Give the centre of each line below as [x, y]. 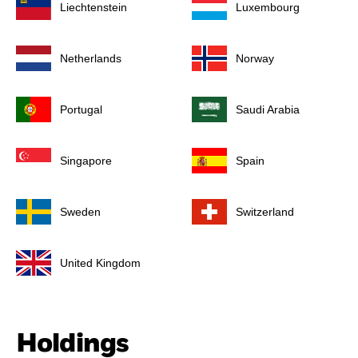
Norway [255, 59]
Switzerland [265, 212]
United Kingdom [100, 263]
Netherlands [91, 59]
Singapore [86, 161]
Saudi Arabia [268, 110]
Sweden [80, 212]
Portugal [81, 110]
